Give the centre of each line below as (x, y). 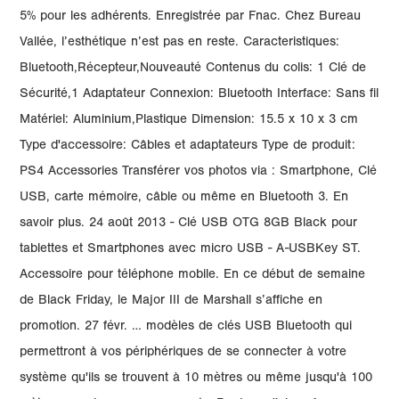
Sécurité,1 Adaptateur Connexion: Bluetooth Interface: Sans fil (199, 95)
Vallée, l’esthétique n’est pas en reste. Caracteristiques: (180, 43)
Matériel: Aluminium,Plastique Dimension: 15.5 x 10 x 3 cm (189, 121)
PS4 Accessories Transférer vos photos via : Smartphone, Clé (199, 172)
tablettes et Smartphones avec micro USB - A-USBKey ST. (191, 250)
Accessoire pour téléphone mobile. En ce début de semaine (193, 276)
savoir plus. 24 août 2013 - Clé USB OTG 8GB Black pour (189, 224)
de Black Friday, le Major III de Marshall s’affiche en (171, 301)
